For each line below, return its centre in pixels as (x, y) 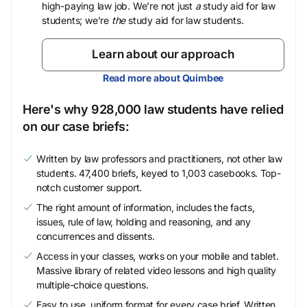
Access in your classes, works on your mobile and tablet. (158, 256)
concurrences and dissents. (96, 236)
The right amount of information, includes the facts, (146, 207)
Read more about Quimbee (163, 78)
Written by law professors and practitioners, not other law (159, 159)
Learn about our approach (163, 54)
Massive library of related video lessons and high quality (156, 270)
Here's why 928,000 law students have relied (153, 109)
